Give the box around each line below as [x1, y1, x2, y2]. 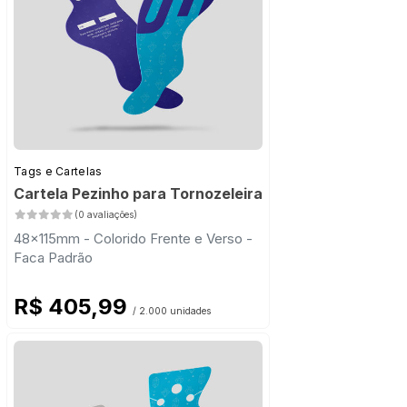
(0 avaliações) [74, 209, 137, 222]
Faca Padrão [14, 249, 93, 267]
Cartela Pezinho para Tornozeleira [14, 184, 263, 203]
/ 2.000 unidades [133, 305, 211, 318]
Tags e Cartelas [14, 164, 103, 179]
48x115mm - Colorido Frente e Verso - [14, 230, 253, 248]
